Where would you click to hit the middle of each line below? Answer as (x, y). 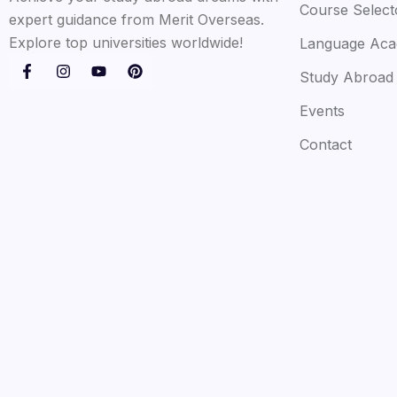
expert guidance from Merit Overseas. (136, 19)
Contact (325, 144)
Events (322, 110)
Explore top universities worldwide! (126, 42)
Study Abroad (346, 77)
